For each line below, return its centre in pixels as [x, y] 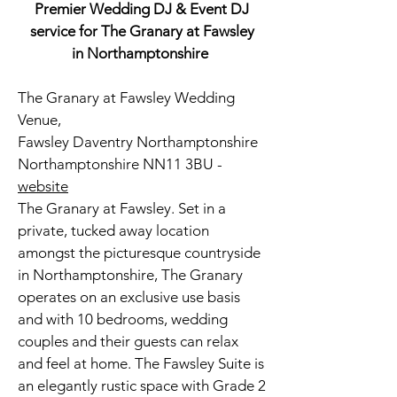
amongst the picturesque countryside [139, 253]
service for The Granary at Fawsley [142, 31]
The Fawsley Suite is [199, 363]
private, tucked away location [113, 230]
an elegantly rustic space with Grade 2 [142, 385]
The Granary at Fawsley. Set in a [122, 208]
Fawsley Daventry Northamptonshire [140, 142]
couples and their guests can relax [128, 341]
